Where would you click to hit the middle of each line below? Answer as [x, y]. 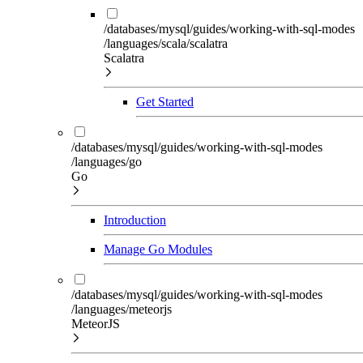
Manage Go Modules [158, 249]
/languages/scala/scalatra [166, 43]
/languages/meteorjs [122, 309]
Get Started [165, 102]
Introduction [135, 220]
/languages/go [107, 162]
